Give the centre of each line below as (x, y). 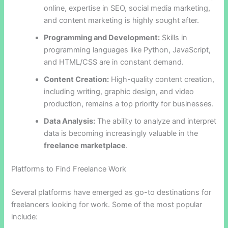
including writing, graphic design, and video (119, 92)
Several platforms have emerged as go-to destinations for (111, 193)
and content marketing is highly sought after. (122, 21)
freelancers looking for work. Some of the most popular (107, 205)
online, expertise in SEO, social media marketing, (127, 8)
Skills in (174, 38)
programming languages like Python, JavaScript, (127, 50)
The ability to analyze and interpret (156, 121)
